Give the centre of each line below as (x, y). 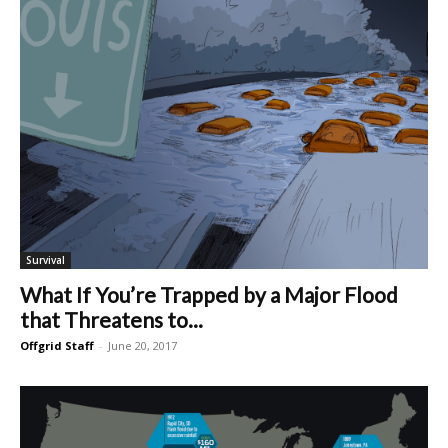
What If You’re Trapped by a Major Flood (209, 295)
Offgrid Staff (57, 346)
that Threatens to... (111, 320)
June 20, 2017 (142, 346)
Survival (45, 260)
